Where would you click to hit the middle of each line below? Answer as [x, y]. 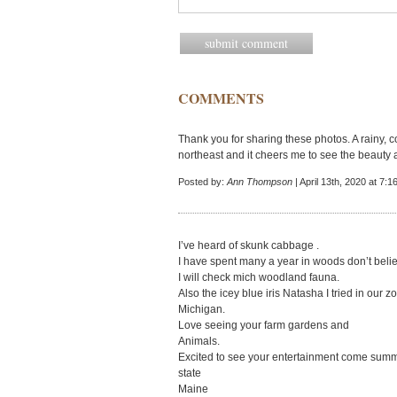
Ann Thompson [260, 182]
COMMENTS [221, 98]
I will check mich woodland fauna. [259, 277]
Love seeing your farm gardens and [264, 325]
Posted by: [202, 182]
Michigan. [202, 309]
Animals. [199, 341]
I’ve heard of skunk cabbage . [249, 245]
